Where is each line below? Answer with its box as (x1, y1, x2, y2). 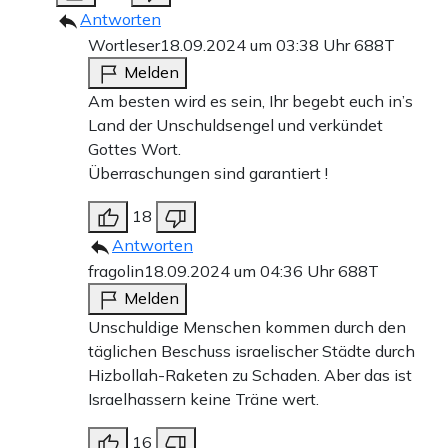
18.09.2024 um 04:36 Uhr (144, 261, 338, 282)
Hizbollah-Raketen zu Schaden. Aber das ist (88, 365, 412, 386)
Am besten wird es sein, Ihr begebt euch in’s (88, 91, 413, 112)
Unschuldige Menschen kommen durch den (88, 317, 406, 338)
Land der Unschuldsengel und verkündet (88, 115, 383, 136)
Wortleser (88, 35, 160, 56)
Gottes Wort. (88, 139, 181, 160)
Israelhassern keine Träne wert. (88, 389, 319, 410)
